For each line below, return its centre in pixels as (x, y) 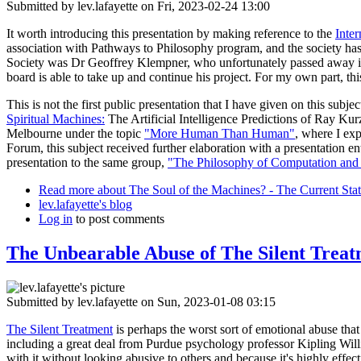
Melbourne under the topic (75, 134)
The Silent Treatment (60, 330)
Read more (66, 190)
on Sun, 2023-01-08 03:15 (207, 302)
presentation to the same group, (87, 163)
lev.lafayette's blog (85, 205)
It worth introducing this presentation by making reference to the (171, 34)
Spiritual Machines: (56, 119)
